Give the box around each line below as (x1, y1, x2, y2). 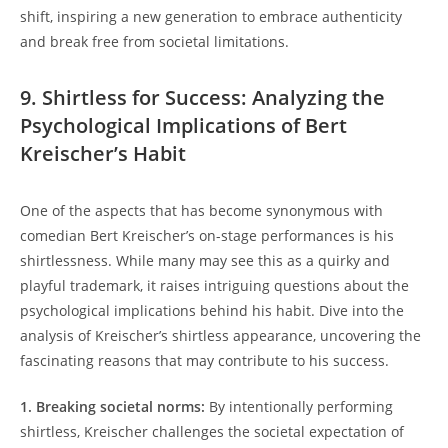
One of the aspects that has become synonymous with (20, 200, 383, 220)
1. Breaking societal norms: (20, 396, 205, 416)
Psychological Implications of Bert (20, 111, 347, 139)
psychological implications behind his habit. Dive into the (20, 300, 404, 320)
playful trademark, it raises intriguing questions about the (20, 275, 409, 295)
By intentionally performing (205, 396, 393, 416)
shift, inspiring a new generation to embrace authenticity (20, 6, 402, 26)
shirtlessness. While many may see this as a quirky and (20, 250, 390, 270)
